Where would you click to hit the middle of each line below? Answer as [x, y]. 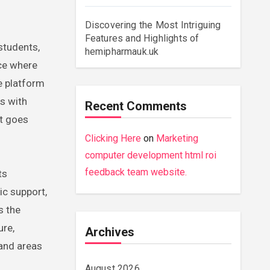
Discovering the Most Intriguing [153, 25]
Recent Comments [136, 106]
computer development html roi [150, 155]
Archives [109, 232]
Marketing [177, 138]
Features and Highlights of [142, 38]
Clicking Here [113, 138]
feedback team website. [136, 172]
